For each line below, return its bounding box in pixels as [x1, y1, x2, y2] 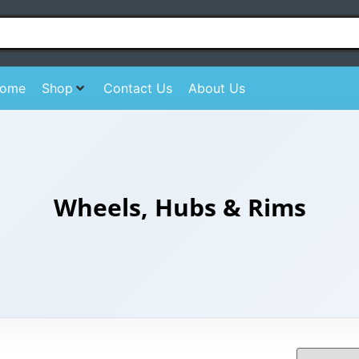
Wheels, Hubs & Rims [53, 190, 306, 224]
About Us [188, 79, 245, 96]
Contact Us [103, 79, 172, 96]
